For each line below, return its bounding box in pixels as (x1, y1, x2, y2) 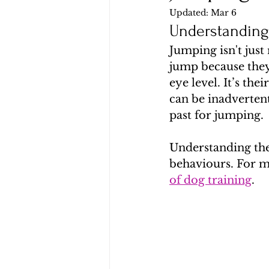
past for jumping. (169, 108, 264, 122)
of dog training (169, 173, 252, 187)
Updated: (169, 7, 211, 18)
